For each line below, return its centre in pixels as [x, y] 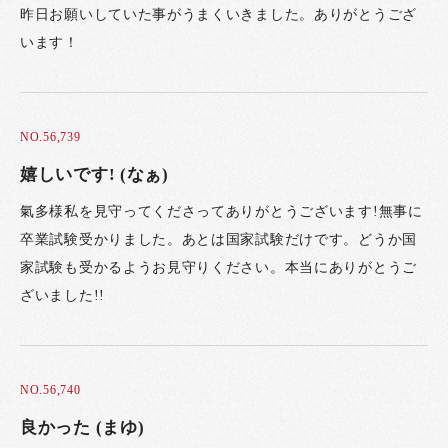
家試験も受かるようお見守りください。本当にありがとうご [218, 268]
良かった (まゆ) [82, 427]
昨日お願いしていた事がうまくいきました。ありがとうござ [218, 15]
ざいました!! [62, 296]
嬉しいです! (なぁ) [94, 174]
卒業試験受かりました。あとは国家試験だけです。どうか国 [218, 240]
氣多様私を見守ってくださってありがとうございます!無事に [221, 212]
